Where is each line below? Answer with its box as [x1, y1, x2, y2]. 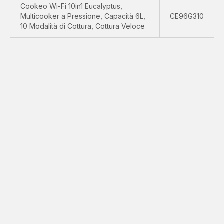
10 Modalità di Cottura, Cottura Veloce [20, 22, 145, 30]
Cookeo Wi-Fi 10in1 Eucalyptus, [20, 2, 122, 10]
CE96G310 [170, 12, 204, 20]
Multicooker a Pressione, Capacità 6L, [20, 12, 145, 20]
